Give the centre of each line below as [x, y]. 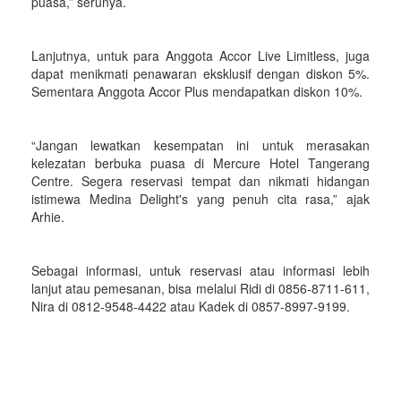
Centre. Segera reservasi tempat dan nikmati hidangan [200, 181]
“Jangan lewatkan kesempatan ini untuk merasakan [200, 145]
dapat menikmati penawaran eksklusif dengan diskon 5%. [200, 73]
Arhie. [48, 217]
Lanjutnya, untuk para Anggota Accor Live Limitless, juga [200, 55]
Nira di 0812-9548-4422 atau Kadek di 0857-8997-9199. [191, 306]
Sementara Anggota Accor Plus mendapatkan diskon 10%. [197, 91]
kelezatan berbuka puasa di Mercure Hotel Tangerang [200, 163]
